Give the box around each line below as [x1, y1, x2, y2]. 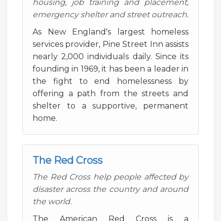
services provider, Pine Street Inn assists [33, 39, 188, 49]
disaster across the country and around [33, 184, 188, 194]
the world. [33, 197, 72, 206]
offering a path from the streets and [33, 89, 188, 98]
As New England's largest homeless [33, 27, 188, 37]
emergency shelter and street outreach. [33, 10, 188, 19]
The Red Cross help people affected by [33, 172, 188, 182]
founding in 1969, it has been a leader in [33, 64, 188, 74]
